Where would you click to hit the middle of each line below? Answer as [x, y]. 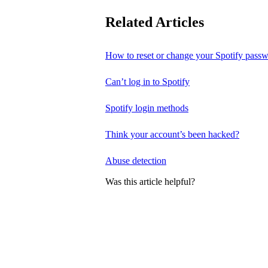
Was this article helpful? [150, 181]
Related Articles [155, 22]
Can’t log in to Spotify [147, 82]
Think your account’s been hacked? [172, 135]
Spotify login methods [147, 108]
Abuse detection [136, 161]
